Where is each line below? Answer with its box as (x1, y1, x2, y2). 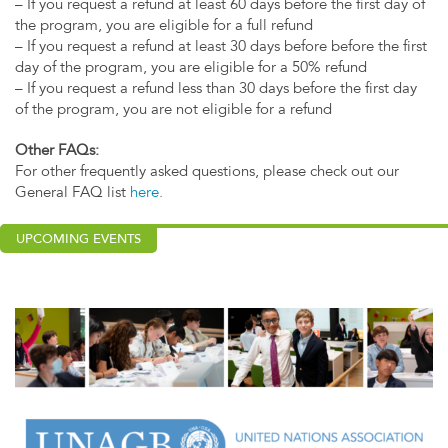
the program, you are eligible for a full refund (15, 19, 313, 35)
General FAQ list (15, 186, 130, 202)
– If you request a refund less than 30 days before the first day (15, 82, 417, 98)
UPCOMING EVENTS (16, 233, 141, 247)
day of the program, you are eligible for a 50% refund (15, 61, 367, 77)
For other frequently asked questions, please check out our (15, 165, 399, 181)
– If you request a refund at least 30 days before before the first (15, 40, 427, 56)
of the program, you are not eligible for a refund (15, 103, 332, 119)
